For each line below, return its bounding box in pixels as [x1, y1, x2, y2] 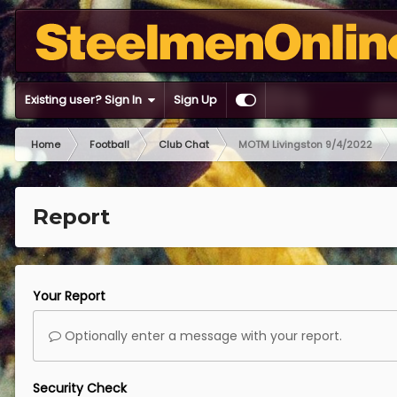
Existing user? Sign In [25, 91, 147, 108]
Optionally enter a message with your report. [61, 327, 342, 345]
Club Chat [159, 137, 209, 152]
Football [90, 137, 129, 152]
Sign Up [174, 91, 217, 108]
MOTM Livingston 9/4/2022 [238, 137, 372, 152]
